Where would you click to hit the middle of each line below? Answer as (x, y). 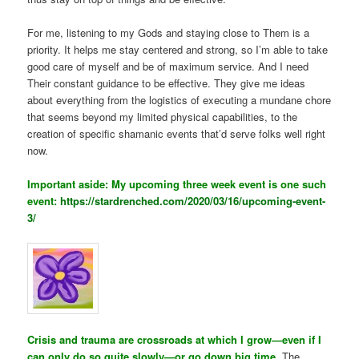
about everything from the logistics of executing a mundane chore (179, 99)
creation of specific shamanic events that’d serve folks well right (177, 133)
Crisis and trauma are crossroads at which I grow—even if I (175, 340)
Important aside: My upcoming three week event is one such (177, 184)
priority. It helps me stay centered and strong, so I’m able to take (178, 49)
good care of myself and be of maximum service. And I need (168, 66)
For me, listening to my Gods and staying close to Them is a (169, 32)
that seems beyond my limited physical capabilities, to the (163, 116)
